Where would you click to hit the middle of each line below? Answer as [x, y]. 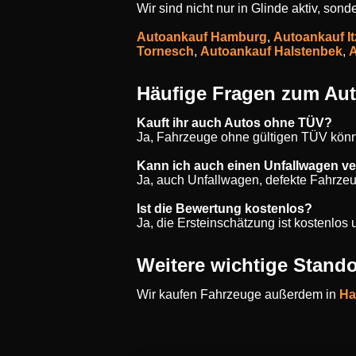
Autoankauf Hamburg [202, 37]
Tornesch [165, 51]
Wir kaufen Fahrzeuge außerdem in [238, 294]
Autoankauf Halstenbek [271, 51]
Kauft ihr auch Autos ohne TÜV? [234, 123]
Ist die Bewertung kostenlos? [224, 209]
